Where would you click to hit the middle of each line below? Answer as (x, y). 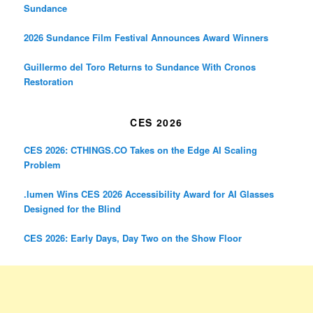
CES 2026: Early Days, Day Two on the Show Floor (133, 238)
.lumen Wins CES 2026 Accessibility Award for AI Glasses (149, 194)
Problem (43, 164)
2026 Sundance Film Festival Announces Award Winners (146, 38)
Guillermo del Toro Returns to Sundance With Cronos (140, 67)
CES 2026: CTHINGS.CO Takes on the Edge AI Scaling (141, 150)
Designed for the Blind (73, 208)
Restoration (49, 82)
